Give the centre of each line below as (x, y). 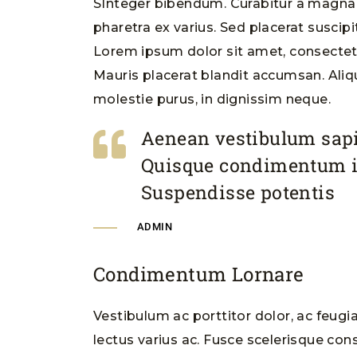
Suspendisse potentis (238, 192)
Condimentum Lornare (199, 274)
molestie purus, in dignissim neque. (212, 99)
